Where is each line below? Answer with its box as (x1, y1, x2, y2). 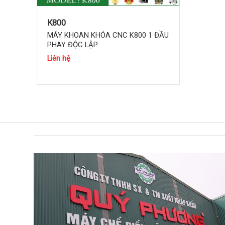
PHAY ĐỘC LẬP (47, 40, 98, 49)
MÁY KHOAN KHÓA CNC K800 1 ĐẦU (47, 30, 169, 40)
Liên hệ (47, 54, 71, 63)
